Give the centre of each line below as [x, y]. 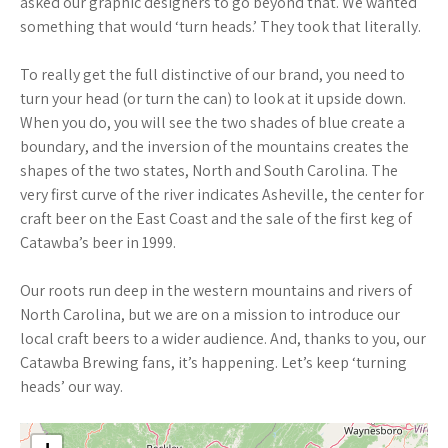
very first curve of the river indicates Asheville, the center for [222, 194]
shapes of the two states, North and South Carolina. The [209, 170]
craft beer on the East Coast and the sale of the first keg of [216, 218]
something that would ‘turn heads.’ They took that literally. [220, 26]
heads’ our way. [71, 386]
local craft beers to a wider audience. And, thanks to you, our [223, 338]
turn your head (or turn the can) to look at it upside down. [213, 98]
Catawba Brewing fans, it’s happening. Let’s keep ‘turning [213, 362]
